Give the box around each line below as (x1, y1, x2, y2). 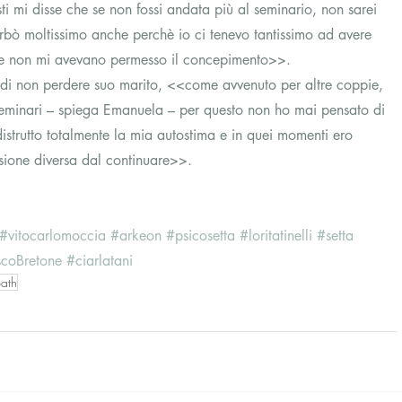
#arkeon (110, 225, 162, 245)
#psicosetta (166, 225, 235, 245)
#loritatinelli (240, 225, 312, 245)
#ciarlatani (66, 250, 133, 270)
